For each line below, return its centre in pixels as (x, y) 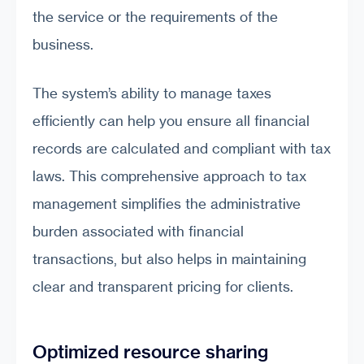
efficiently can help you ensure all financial (171, 120)
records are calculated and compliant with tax (182, 148)
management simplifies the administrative (167, 203)
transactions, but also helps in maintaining (169, 258)
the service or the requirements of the (155, 16)
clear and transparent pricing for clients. (163, 286)
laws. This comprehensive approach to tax (169, 175)
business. (63, 44)
